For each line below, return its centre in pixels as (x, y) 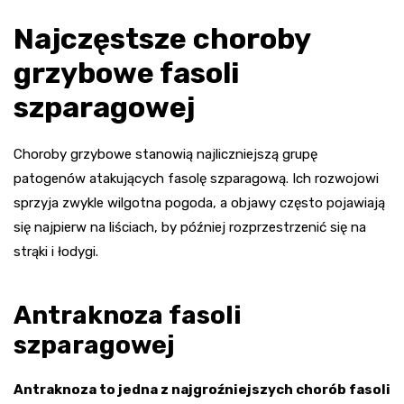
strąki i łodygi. (56, 252)
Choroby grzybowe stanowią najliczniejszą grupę (165, 155)
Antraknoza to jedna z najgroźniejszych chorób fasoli (202, 390)
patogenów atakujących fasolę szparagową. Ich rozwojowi (196, 179)
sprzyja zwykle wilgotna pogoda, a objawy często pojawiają (199, 203)
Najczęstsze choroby (162, 39)
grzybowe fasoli (126, 73)
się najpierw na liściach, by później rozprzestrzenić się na (190, 228)
